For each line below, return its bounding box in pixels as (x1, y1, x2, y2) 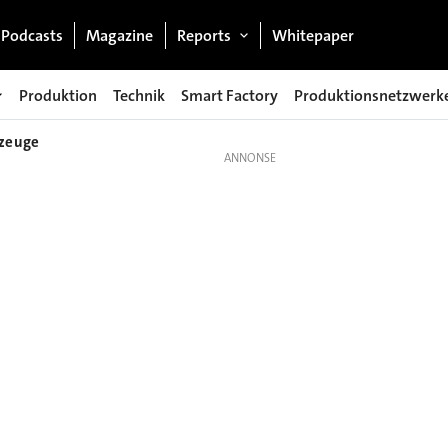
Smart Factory (181, 84, 278, 106)
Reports (176, 24, 231, 46)
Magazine (86, 24, 154, 46)
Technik (113, 84, 165, 106)
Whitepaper (272, 24, 355, 46)
